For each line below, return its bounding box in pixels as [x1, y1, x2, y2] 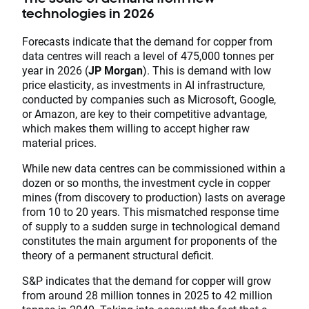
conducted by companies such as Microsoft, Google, [22, 92, 276, 107]
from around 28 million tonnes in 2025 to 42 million [22, 288, 272, 303]
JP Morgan [88, 63, 143, 78]
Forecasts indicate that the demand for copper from [22, 34, 272, 49]
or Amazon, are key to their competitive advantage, [22, 106, 267, 121]
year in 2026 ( [22, 63, 88, 78]
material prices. [22, 135, 97, 150]
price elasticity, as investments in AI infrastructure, [22, 77, 265, 92]
